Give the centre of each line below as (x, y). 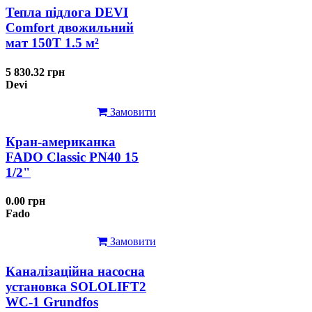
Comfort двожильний (70, 28)
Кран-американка (61, 142)
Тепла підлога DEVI (67, 13)
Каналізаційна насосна (75, 271)
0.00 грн (25, 201)
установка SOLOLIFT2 (76, 286)
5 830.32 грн (35, 72)
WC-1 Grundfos (52, 302)
